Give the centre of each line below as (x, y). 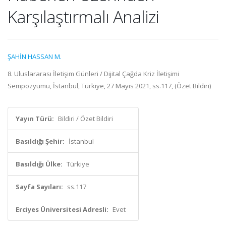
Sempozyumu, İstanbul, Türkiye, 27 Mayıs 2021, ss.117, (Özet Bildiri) (109, 86)
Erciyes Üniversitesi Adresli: (62, 209)
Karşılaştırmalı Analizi (83, 17)
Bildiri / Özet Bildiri (86, 119)
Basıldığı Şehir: (40, 141)
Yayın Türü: (35, 119)
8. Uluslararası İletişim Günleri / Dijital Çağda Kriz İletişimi (93, 74)
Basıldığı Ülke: (39, 164)
